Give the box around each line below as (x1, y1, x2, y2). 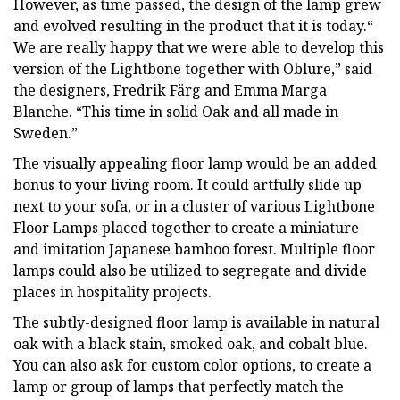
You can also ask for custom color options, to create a (13, 354, 371, 375)
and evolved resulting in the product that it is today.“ (13, 15, 373, 36)
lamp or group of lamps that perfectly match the (13, 376, 344, 396)
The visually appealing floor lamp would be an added (13, 153, 377, 173)
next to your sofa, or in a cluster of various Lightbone (13, 196, 375, 216)
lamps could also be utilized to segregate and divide (13, 260, 367, 280)
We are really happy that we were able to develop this (13, 37, 384, 57)
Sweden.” (13, 122, 78, 143)
